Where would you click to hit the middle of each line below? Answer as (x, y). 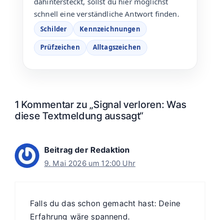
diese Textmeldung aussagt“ (79, 116)
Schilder (54, 29)
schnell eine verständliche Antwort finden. (107, 14)
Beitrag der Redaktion (87, 150)
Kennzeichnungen (110, 29)
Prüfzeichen (60, 47)
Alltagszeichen (117, 47)
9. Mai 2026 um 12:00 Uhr (90, 163)
